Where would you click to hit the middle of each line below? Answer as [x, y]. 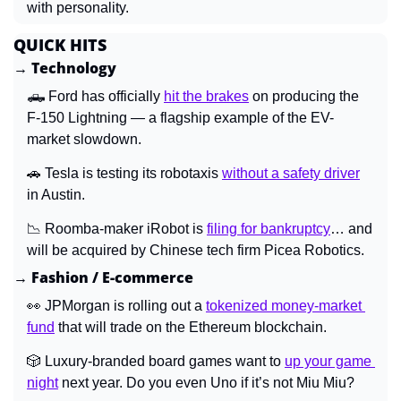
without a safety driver [291, 173]
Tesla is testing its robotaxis [132, 173]
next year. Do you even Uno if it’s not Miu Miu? [206, 382]
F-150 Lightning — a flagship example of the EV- [180, 117]
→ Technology [65, 68]
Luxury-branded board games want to [163, 361]
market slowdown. [84, 139]
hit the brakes [206, 96]
